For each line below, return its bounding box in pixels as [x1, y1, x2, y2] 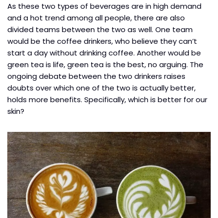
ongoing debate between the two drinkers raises [7, 71, 185, 81]
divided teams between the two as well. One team [7, 24, 193, 35]
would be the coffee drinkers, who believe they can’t [7, 36, 197, 46]
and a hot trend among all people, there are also [7, 12, 185, 23]
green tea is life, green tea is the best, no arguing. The [7, 59, 203, 70]
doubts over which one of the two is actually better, [7, 82, 196, 93]
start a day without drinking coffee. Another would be [7, 47, 201, 58]
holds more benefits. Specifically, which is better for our [7, 94, 207, 105]
